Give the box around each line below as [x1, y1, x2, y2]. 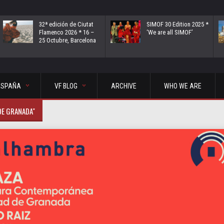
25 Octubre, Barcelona [39, 36, 96, 44]
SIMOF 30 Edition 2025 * [146, 20, 208, 28]
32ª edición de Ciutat [39, 20, 93, 28]
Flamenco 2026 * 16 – [39, 28, 94, 36]
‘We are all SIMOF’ [146, 28, 193, 36]
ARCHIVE [111, 82, 136, 90]
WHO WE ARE [164, 82, 201, 90]
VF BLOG [54, 82, 77, 90]
